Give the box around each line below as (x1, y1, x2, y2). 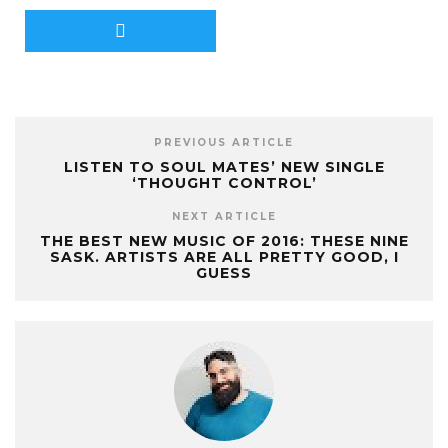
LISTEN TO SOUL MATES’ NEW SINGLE (63, 157, 385, 176)
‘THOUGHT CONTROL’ (131, 173, 317, 192)
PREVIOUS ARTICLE (154, 135, 294, 149)
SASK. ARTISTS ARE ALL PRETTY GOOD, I (49, 247, 399, 266)
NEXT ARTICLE (171, 209, 277, 223)
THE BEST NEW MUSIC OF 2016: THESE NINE (39, 231, 409, 250)
